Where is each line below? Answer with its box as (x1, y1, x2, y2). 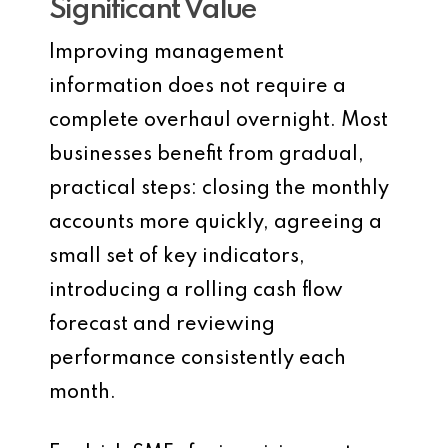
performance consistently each (49, 349, 346, 369)
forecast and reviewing (49, 315, 275, 335)
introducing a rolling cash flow (49, 281, 343, 301)
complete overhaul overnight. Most (49, 111, 388, 131)
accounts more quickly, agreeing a (49, 213, 382, 233)
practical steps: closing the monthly (49, 179, 389, 199)
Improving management (49, 43, 284, 63)
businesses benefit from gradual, (49, 145, 364, 165)
